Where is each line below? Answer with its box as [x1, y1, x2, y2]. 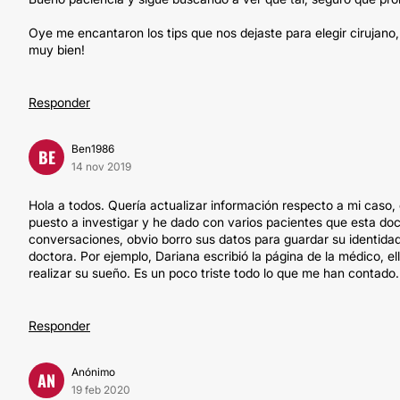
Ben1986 [71, 142, 114, 155]
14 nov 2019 [71, 160, 131, 173]
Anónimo [71, 365, 115, 379]
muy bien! [29, 42, 85, 57]
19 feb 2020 [71, 383, 130, 396]
